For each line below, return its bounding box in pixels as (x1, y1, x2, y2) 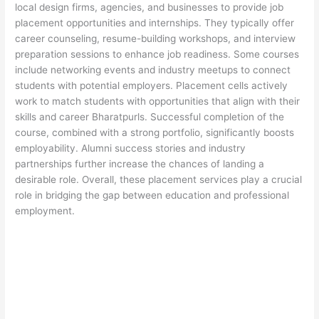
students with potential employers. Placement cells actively (15, 80, 288, 92)
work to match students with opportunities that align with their (15, 95, 300, 108)
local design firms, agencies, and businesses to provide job (15, 1, 284, 14)
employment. (15, 205, 75, 217)
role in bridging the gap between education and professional (15, 189, 290, 202)
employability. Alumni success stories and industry (15, 142, 246, 155)
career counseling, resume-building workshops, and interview (15, 33, 296, 45)
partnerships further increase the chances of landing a (15, 158, 265, 170)
